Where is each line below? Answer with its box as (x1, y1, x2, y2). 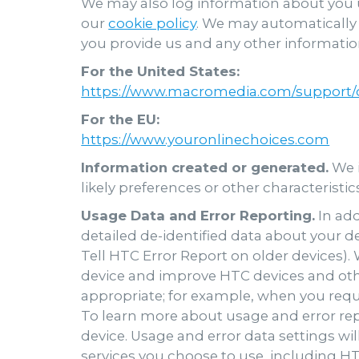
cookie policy (108, 15, 197, 32)
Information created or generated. (81, 159, 329, 176)
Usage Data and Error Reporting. (81, 208, 316, 224)
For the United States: (81, 63, 240, 80)
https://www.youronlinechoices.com (81, 131, 330, 148)
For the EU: (81, 111, 160, 128)
